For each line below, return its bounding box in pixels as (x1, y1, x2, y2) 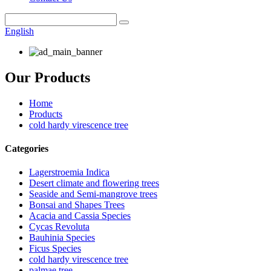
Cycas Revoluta (29, 221, 90, 232)
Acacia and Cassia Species (29, 211, 131, 221)
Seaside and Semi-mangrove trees (29, 189, 157, 200)
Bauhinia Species (29, 232, 95, 243)
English (5, 26, 34, 36)
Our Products (5, 69, 90, 85)
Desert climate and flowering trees (29, 178, 159, 189)
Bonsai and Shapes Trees (29, 200, 125, 211)
